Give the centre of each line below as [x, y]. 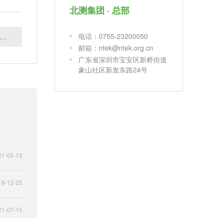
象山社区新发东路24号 [113, 69]
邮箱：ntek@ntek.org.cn [116, 47]
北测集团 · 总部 [100, 10]
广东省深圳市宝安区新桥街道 [123, 59]
